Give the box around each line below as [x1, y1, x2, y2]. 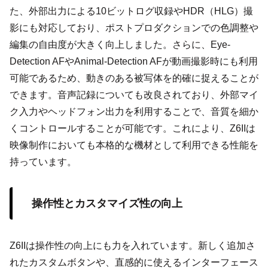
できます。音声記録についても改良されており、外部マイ [10, 89, 258, 100]
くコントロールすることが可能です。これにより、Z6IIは [10, 123, 255, 133]
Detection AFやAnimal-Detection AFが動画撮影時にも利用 [10, 56, 258, 66]
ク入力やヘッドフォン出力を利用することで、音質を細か [10, 106, 258, 117]
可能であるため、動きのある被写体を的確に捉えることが [10, 72, 258, 83]
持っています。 [10, 156, 77, 167]
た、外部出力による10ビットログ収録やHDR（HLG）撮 [10, 5, 253, 16]
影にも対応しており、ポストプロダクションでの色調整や [10, 22, 258, 33]
